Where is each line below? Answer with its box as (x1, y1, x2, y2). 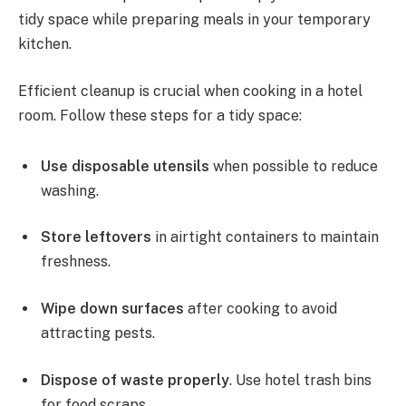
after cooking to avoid (184, 300, 337, 317)
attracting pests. (41, 324, 155, 342)
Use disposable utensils (41, 157, 209, 175)
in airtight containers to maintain (151, 228, 379, 246)
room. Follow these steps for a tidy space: (18, 106, 302, 124)
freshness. (41, 253, 111, 271)
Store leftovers (41, 228, 151, 246)
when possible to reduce (209, 157, 378, 175)
